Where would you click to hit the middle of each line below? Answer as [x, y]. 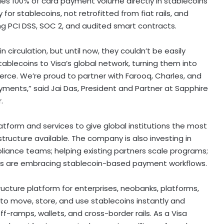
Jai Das [64, 88]
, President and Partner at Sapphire [143, 88]
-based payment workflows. [155, 163]
